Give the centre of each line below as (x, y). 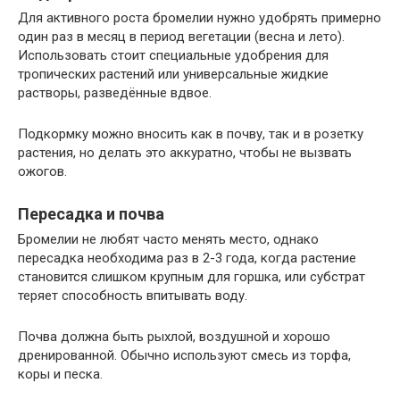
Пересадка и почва (91, 214)
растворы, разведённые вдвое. (115, 93)
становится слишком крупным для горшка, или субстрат (192, 277)
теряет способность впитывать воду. (133, 296)
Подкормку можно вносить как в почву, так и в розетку (191, 134)
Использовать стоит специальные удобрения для (173, 56)
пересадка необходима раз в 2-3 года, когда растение (187, 258)
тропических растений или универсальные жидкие (173, 75)
